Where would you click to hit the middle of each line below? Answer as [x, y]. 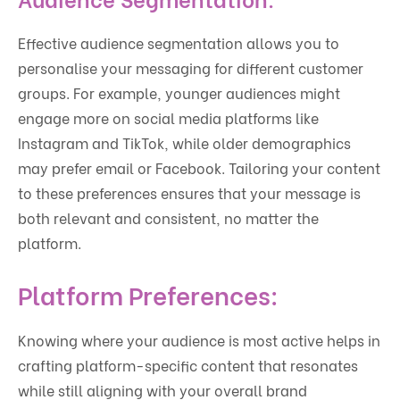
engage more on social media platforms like [168, 118]
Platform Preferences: [148, 294]
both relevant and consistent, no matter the [168, 218]
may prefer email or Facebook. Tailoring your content [199, 168]
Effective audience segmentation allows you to [179, 43]
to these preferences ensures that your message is [189, 193]
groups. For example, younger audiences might [179, 93]
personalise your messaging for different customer [191, 68]
